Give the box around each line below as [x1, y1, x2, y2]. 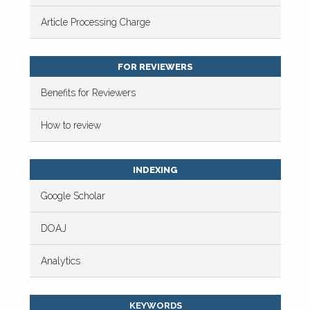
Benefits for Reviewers [41, 86, 136, 98]
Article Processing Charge [41, 16, 151, 28]
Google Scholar [41, 190, 106, 201]
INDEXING [133, 165, 179, 176]
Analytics [41, 255, 81, 266]
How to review [41, 119, 102, 131]
